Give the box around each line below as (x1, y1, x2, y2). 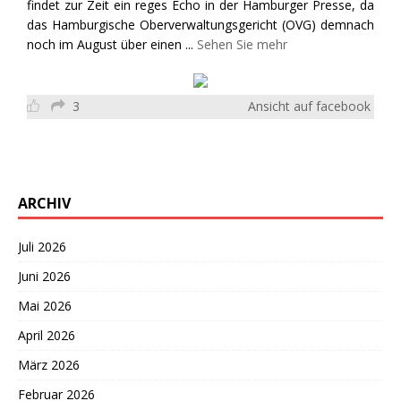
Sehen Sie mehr (197, 35, 287, 53)
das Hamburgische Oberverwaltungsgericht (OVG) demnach (27, 15, 374, 33)
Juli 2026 (18, 237, 66, 255)
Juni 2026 (18, 267, 71, 285)
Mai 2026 (18, 296, 72, 314)
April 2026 (18, 326, 75, 344)
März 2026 (18, 355, 80, 373)
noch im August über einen (27, 35, 185, 53)
